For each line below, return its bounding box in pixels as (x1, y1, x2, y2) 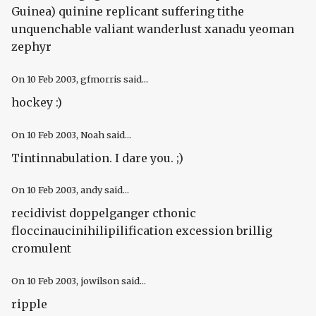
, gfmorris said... (76, 73, 148, 85)
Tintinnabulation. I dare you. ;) (11, 150, 183, 165)
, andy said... (76, 184, 129, 196)
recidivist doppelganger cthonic (11, 206, 196, 221)
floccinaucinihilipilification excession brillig (11, 224, 272, 238)
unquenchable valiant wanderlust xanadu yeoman (11, 22, 294, 37)
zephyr (11, 39, 51, 54)
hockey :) (11, 95, 62, 109)
